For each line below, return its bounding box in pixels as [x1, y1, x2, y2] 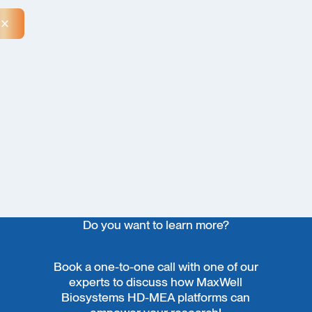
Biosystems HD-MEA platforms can [61, 290, 251, 305]
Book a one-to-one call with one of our [53, 259, 258, 274]
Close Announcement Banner [4, 23, 165, 38]
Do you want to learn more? [82, 217, 229, 233]
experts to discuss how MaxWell [69, 274, 243, 290]
